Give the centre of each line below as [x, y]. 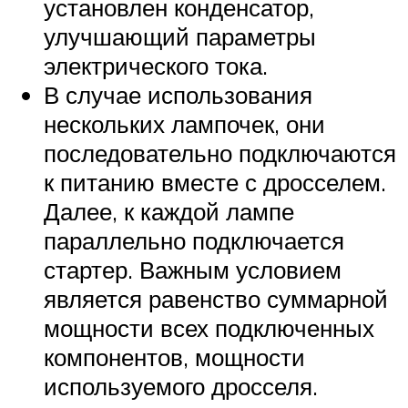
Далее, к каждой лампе [169, 211]
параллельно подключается [194, 240]
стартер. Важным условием [193, 269]
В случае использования [178, 94]
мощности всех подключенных [209, 327]
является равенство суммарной [216, 298]
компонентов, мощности [174, 357]
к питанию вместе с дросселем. [215, 182]
